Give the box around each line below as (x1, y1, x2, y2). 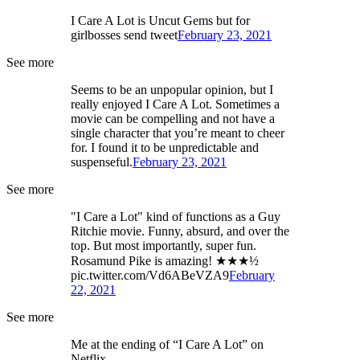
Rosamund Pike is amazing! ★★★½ (71, 253, 259, 268)
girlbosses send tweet (71, 27, 178, 42)
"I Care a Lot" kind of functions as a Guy (71, 209, 280, 223)
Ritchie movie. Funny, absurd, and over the (71, 223, 289, 238)
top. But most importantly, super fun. (71, 238, 256, 252)
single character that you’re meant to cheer (71, 125, 284, 140)
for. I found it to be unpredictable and (71, 140, 259, 154)
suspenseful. (71, 154, 133, 169)
